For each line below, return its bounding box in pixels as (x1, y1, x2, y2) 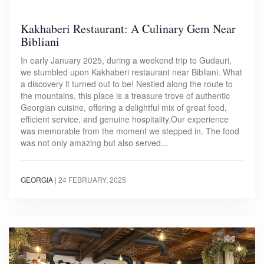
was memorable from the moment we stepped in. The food (21, 124, 239, 137)
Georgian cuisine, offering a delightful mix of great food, (21, 101, 227, 113)
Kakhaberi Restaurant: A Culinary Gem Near (21, 20, 236, 37)
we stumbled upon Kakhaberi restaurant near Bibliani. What (21, 65, 242, 78)
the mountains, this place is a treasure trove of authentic (21, 89, 230, 101)
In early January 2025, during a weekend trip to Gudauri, (21, 54, 232, 66)
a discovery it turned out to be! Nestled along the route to (21, 77, 233, 90)
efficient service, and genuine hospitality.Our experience (21, 113, 229, 125)
